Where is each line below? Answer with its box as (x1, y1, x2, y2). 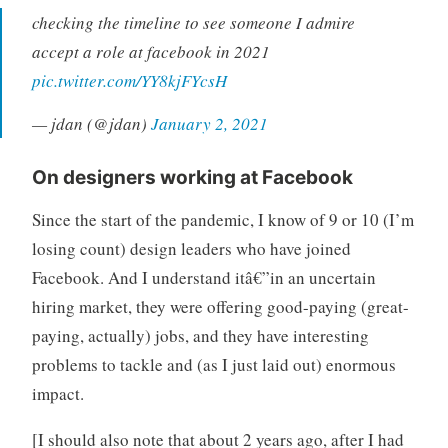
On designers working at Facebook (31, 166, 353, 190)
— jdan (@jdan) (31, 112, 151, 136)
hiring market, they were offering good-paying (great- (31, 295, 409, 319)
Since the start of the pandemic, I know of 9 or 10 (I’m (31, 208, 414, 232)
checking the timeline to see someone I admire (31, 10, 355, 34)
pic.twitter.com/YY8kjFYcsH (31, 68, 227, 92)
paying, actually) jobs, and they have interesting (31, 324, 369, 348)
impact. (31, 382, 84, 406)
